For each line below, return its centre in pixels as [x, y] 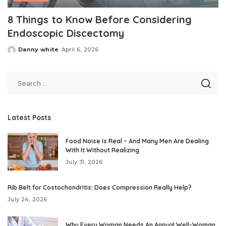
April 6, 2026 [80, 50]
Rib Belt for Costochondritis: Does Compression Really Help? [100, 188]
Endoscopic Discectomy [66, 33]
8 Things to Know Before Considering [100, 20]
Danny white [39, 50]
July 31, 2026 [84, 162]
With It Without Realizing [102, 150]
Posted [19, 53]
